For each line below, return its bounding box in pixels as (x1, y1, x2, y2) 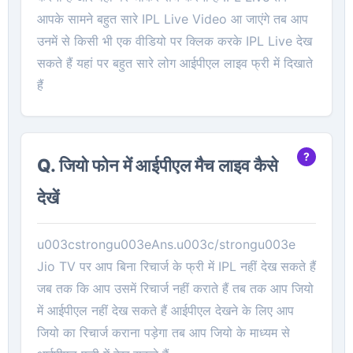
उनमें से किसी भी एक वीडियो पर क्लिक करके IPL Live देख (37, 32, 312, 49)
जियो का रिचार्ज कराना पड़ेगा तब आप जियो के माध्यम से (37, 324, 290, 340)
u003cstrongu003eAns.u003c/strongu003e (37, 236, 295, 252)
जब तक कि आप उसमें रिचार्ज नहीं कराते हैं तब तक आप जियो (37, 280, 314, 296)
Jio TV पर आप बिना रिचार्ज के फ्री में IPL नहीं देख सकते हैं (37, 258, 316, 274)
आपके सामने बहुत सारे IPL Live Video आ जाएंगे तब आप (37, 10, 308, 27)
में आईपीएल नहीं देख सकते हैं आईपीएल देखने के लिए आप (37, 302, 294, 318)
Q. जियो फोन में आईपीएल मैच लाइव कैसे (37, 154, 278, 176)
